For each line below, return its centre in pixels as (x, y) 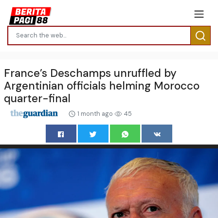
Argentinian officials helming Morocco (102, 86)
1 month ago (95, 113)
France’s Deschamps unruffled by (90, 73)
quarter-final (37, 98)
